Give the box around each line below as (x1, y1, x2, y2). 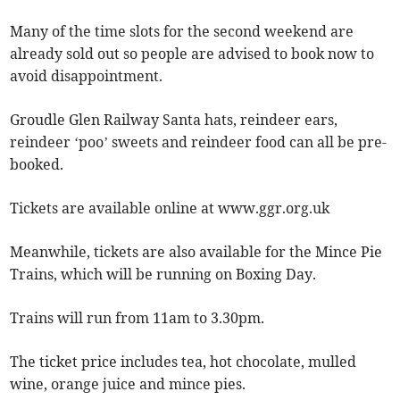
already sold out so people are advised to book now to (10, 45, 375, 63)
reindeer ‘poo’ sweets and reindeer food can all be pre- (10, 133, 387, 152)
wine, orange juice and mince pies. (10, 375, 246, 394)
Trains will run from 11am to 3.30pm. (10, 309, 265, 328)
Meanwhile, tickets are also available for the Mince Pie (10, 243, 383, 262)
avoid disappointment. (10, 67, 163, 86)
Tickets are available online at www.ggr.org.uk (10, 199, 330, 218)
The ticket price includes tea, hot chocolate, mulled (10, 353, 357, 371)
